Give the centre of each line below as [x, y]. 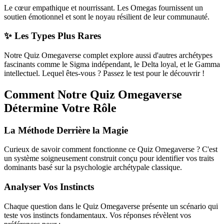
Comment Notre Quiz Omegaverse [93, 94]
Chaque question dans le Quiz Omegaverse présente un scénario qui [111, 206]
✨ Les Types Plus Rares [52, 36]
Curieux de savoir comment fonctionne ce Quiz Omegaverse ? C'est [111, 149]
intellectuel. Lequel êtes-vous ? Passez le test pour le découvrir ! [104, 73]
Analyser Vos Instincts [49, 187]
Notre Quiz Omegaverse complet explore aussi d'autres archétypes [108, 55]
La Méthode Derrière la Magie [66, 130]
